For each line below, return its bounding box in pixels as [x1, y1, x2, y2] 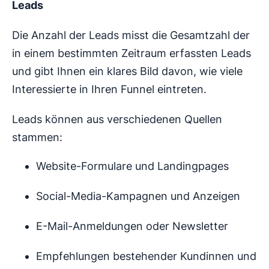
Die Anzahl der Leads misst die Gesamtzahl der [12, 28, 250, 41]
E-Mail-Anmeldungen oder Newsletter [36, 219, 228, 232]
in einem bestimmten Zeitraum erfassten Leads [12, 46, 251, 59]
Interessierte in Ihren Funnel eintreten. [12, 82, 207, 95]
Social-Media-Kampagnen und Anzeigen [36, 189, 240, 202]
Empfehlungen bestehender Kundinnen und [36, 249, 256, 262]
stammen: [12, 130, 62, 144]
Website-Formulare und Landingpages [36, 159, 229, 172]
